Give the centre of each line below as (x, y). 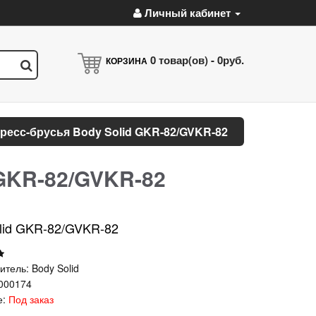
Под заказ (31, 299)
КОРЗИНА (127, 61)
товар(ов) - (187, 60)
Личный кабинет (188, 13)
